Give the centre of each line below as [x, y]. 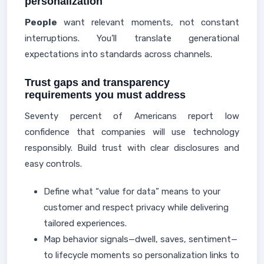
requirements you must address [105, 95]
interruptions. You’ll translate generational [132, 38]
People [41, 22]
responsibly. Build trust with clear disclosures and [132, 148]
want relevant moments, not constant [148, 22]
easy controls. [53, 164]
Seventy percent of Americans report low [132, 116]
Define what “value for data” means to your [132, 192]
